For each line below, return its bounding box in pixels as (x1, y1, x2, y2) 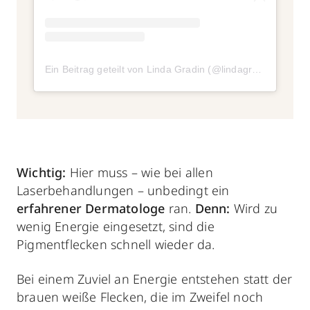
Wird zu (233, 199, 278, 217)
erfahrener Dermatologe (17, 199, 165, 217)
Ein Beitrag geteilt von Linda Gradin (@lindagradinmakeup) (252, 63, 262, 75)
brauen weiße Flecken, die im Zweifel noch (17, 288, 264, 305)
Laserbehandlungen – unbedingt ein (17, 181, 230, 199)
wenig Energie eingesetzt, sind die (17, 217, 215, 235)
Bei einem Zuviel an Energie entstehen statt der (17, 270, 293, 287)
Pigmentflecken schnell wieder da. (17, 235, 215, 253)
